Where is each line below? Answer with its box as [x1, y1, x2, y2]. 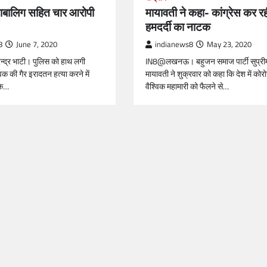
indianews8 [155, 39, 193, 50]
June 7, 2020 [16, 39, 57, 50]
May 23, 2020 [207, 39, 252, 50]
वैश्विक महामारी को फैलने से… [145, 80, 229, 93]
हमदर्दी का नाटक [145, 18, 210, 35]
